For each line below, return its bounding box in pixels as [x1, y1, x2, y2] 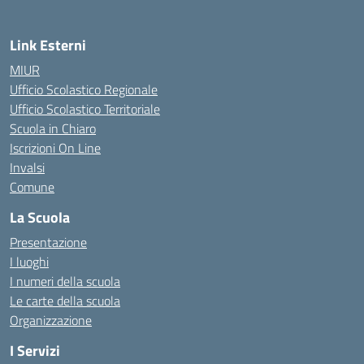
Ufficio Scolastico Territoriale [10, 99, 160, 119]
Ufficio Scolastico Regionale [10, 80, 158, 99]
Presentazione [10, 232, 87, 252]
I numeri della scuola [10, 271, 120, 291]
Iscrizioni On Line [10, 138, 101, 158]
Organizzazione [10, 310, 92, 330]
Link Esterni [10, 34, 86, 56]
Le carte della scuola [10, 291, 120, 310]
